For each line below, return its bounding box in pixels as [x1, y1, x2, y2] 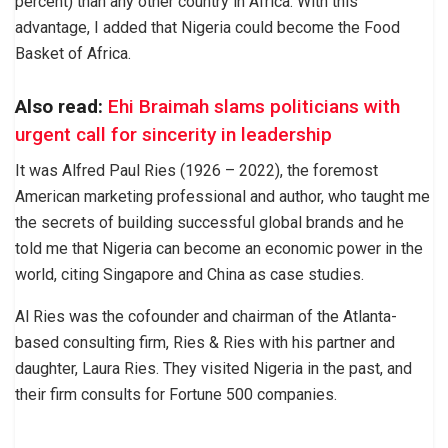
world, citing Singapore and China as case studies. [15, 265, 364, 285]
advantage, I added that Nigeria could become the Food [15, 18, 400, 38]
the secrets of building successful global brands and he [15, 213, 404, 233]
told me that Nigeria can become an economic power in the [15, 239, 423, 259]
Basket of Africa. [15, 44, 131, 64]
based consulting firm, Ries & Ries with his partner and [15, 333, 395, 353]
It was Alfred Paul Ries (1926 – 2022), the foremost [15, 161, 378, 181]
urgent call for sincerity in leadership [15, 122, 332, 146]
